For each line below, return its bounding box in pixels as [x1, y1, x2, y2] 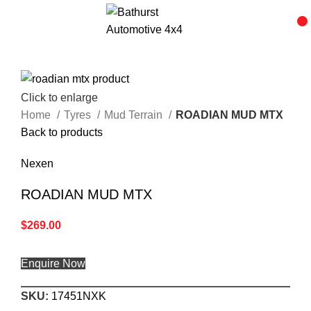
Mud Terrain [104, 108, 165, 121]
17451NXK [51, 289, 106, 302]
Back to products [21, 126, 103, 138]
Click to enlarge [21, 91, 98, 103]
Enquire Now [21, 257, 85, 269]
